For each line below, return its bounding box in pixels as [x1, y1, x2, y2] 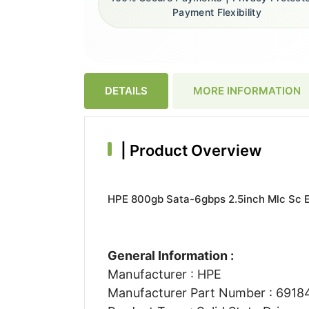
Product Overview [126, 141, 261, 159]
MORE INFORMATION [193, 83, 301, 97]
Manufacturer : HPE [107, 266, 221, 281]
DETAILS [105, 83, 148, 97]
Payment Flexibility [172, 6, 261, 19]
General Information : [107, 248, 234, 263]
